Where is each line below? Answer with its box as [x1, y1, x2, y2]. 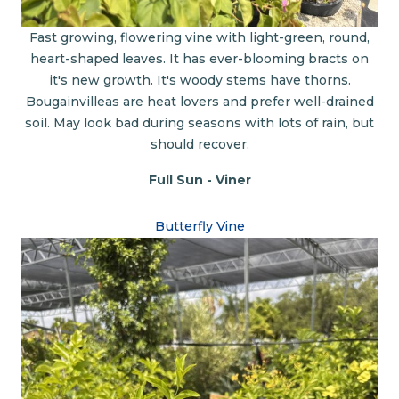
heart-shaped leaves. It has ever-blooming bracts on [30, 51, 369, 68]
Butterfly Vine [154, 217, 245, 234]
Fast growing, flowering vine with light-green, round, [29, 29, 370, 46]
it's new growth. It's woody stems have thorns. [48, 72, 351, 89]
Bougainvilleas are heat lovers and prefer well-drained [25, 94, 374, 110]
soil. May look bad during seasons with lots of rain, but [25, 115, 374, 132]
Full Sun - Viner [148, 172, 251, 189]
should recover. [150, 136, 249, 153]
